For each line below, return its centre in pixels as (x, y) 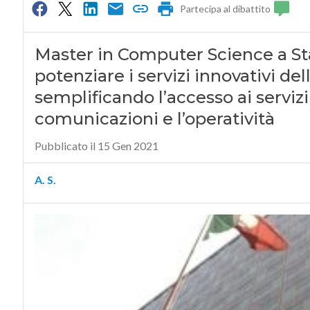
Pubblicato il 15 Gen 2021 (96, 146)
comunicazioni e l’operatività (154, 119)
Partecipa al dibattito (226, 9)
